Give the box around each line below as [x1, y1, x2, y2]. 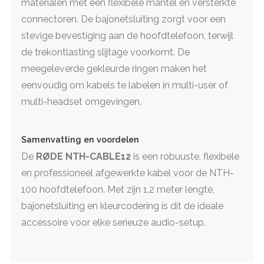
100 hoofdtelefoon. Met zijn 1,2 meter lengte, [21, 183, 214, 195]
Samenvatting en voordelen [21, 134, 139, 145]
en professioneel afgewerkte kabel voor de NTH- [21, 167, 234, 179]
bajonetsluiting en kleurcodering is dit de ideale [21, 200, 223, 212]
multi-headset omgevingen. [21, 95, 141, 107]
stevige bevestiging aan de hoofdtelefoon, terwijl [21, 29, 233, 41]
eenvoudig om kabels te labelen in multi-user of [21, 79, 228, 91]
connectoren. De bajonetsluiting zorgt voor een [21, 13, 226, 25]
